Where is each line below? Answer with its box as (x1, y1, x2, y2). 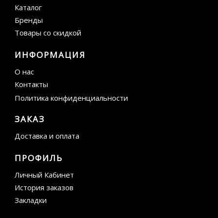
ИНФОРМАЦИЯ (15, 49, 86, 60)
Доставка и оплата (15, 131, 79, 141)
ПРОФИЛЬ (15, 152, 63, 163)
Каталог (15, 2, 42, 12)
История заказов (15, 182, 73, 192)
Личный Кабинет (15, 170, 74, 180)
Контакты (15, 79, 48, 89)
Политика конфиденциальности (15, 93, 128, 103)
